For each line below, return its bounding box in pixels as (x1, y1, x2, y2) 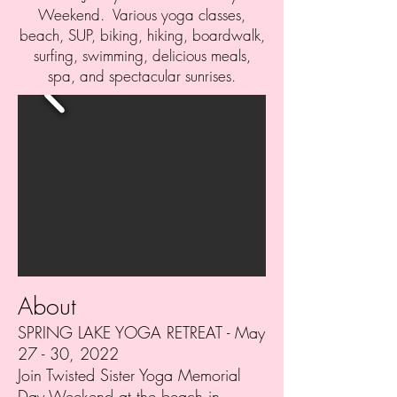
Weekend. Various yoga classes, (38, 4, 245, 25)
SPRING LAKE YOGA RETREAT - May (18, 322, 265, 343)
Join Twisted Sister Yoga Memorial (18, 364, 241, 385)
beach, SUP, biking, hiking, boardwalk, (19, 25, 265, 45)
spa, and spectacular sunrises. (48, 66, 236, 86)
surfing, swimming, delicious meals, (33, 45, 251, 66)
